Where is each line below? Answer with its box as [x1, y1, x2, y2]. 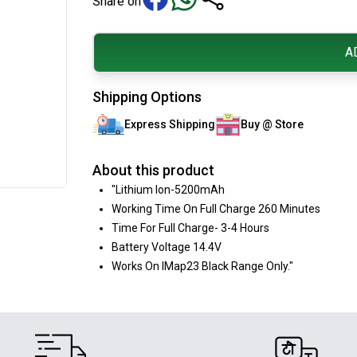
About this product [92, 161, 214, 178]
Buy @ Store [241, 117, 304, 131]
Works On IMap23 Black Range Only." [112, 259, 293, 273]
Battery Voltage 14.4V [112, 240, 222, 253]
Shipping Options [92, 88, 202, 105]
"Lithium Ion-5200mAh [112, 182, 225, 196]
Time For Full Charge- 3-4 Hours [112, 221, 269, 234]
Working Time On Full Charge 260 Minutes [112, 202, 320, 215]
